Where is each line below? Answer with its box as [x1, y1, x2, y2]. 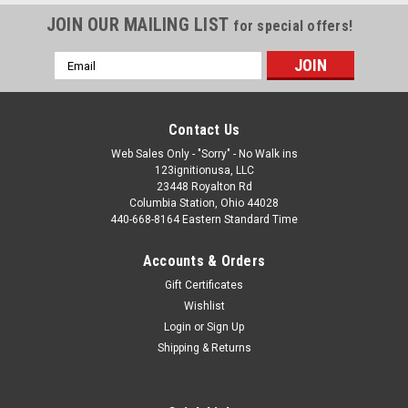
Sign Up [207, 321, 245, 334]
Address [54, 72, 103, 87]
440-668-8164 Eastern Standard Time [110, 213, 298, 227]
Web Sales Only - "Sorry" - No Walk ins [110, 148, 298, 161]
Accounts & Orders [142, 252, 266, 270]
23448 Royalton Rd [156, 180, 252, 194]
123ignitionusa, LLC [154, 164, 254, 178]
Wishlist [183, 300, 225, 313]
